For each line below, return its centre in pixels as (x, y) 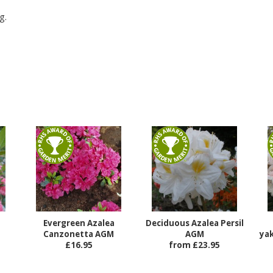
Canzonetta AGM (79, 234)
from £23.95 (194, 245)
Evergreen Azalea (79, 223)
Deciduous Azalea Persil (194, 223)
